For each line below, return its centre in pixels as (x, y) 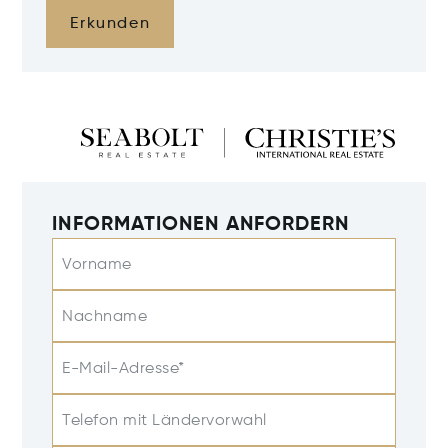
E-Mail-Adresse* (123, 368)
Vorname (97, 264)
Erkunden (110, 24)
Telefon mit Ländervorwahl (164, 420)
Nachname (105, 316)
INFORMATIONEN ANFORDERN (201, 224)
